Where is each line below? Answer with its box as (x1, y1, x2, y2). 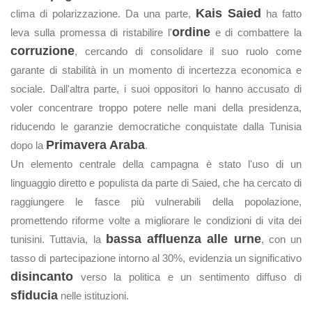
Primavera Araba (46, 138, 145, 152)
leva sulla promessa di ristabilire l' (10, 26, 172, 38)
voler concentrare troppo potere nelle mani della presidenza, (10, 102, 302, 114)
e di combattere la (210, 26, 302, 38)
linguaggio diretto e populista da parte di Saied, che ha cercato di (10, 177, 302, 189)
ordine (171, 25, 210, 39)
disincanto (10, 270, 73, 283)
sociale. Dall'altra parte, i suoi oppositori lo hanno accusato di (10, 83, 302, 95)
